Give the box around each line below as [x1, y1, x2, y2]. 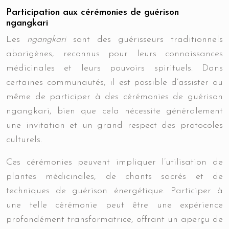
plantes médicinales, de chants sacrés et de [6, 172, 223, 181]
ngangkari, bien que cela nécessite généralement [6, 106, 223, 116]
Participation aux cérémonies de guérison [6, 8, 179, 17]
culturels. [6, 135, 42, 145]
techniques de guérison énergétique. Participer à [6, 186, 223, 196]
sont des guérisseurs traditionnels [73, 35, 223, 44]
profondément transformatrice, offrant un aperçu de [6, 215, 223, 224]
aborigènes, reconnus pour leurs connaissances [6, 49, 223, 59]
